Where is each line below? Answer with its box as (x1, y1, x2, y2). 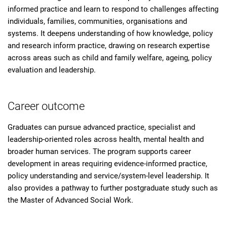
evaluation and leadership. (8, 65, 96, 74)
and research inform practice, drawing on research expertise (8, 41, 210, 50)
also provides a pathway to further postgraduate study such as (8, 183, 218, 193)
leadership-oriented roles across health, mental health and (8, 135, 204, 144)
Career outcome (8, 99, 85, 112)
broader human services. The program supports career (8, 147, 191, 156)
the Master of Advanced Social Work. (8, 196, 133, 205)
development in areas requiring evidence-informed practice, (8, 159, 207, 168)
